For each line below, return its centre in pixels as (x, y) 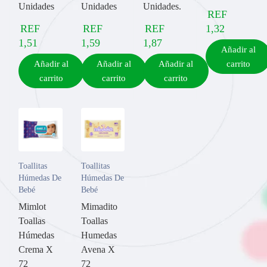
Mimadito (99, 207)
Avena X (98, 249)
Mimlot (32, 207)
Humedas (99, 235)
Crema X (36, 249)
